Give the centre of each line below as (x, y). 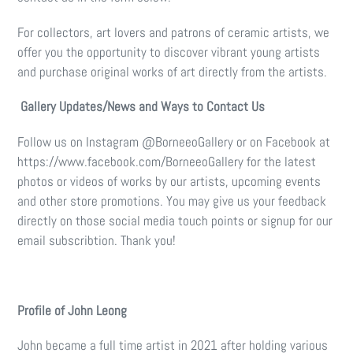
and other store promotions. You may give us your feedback (172, 201)
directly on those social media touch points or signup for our (175, 220)
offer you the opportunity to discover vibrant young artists (169, 52)
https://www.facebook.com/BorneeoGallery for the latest (167, 161)
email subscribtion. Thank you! (97, 240)
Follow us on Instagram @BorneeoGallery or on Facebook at (174, 141)
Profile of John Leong (72, 310)
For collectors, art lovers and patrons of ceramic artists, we (173, 32)
